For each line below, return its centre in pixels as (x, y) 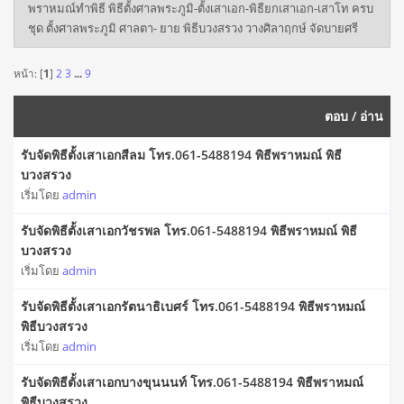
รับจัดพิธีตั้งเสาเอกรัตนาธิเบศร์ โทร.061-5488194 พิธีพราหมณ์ (193, 307)
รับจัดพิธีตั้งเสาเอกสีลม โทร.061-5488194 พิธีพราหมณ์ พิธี (181, 155)
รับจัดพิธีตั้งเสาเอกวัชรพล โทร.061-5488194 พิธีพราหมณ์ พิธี (189, 231)
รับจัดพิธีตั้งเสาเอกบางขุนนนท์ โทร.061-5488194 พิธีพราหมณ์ (192, 382)
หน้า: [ (28, 73)
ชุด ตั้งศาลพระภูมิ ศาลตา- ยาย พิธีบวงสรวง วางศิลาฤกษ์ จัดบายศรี (193, 28)
